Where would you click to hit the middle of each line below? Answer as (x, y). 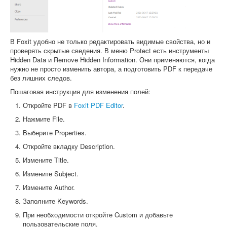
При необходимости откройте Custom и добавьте (98, 214)
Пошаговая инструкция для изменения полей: (80, 91)
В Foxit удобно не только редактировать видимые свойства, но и (110, 41)
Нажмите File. (44, 119)
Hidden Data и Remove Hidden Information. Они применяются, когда (112, 59)
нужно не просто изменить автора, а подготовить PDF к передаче (111, 68)
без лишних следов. (41, 78)
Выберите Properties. (55, 132)
